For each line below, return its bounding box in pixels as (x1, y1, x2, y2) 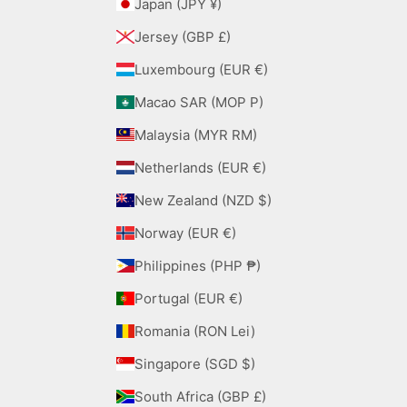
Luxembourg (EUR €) (253, 60, 268, 78)
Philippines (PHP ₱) (245, 256, 261, 274)
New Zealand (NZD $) (257, 191, 272, 209)
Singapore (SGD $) (241, 354, 255, 372)
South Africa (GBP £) (253, 387, 266, 405)
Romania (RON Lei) (230, 322, 255, 340)
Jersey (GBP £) (217, 27, 231, 45)
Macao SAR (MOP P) (249, 93, 263, 111)
